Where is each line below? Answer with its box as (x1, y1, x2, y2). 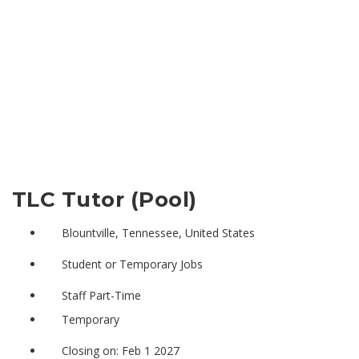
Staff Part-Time (61, 287, 141, 303)
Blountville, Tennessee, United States (61, 224, 255, 240)
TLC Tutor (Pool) (12, 186, 197, 212)
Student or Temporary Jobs (61, 256, 203, 272)
